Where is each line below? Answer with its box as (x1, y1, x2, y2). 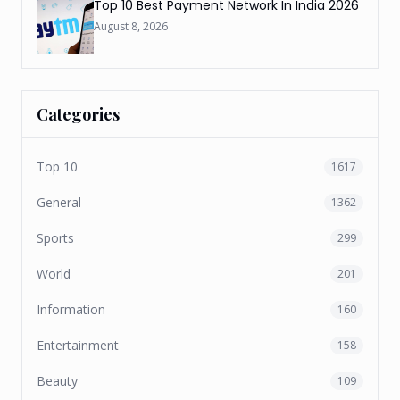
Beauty (37, 372, 78, 389)
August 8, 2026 (94, 19, 168, 34)
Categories (37, 104, 120, 125)
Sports (37, 229, 74, 246)
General (37, 194, 81, 211)
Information (37, 301, 105, 318)
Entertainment (37, 337, 119, 354)
